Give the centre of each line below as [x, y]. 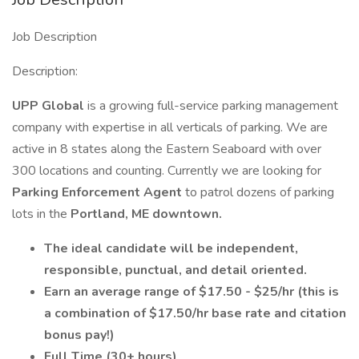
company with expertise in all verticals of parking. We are [170, 127]
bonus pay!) [79, 335]
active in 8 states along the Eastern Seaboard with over [167, 149]
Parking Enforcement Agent [99, 192]
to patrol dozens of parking [260, 192]
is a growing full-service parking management [213, 106]
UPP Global [50, 106]
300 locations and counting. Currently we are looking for [167, 171]
